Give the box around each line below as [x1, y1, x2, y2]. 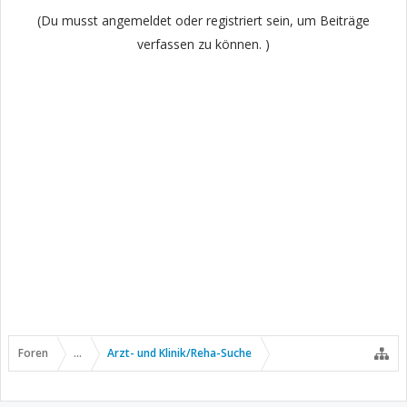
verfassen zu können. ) [137, 35, 270, 53]
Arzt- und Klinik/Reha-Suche [107, 345, 252, 361]
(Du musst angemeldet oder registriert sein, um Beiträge [37, 12, 370, 29]
